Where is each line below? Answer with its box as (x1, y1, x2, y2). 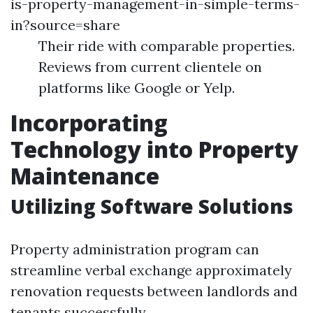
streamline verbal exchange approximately (10, 261, 292, 279)
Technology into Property (10, 134, 298, 164)
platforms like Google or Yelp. (38, 79, 235, 96)
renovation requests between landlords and (10, 282, 298, 300)
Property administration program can (10, 240, 259, 258)
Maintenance (10, 161, 159, 191)
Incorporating (10, 108, 168, 138)
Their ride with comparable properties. (38, 37, 295, 54)
